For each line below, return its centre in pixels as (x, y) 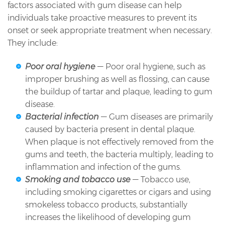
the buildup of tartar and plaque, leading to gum (119, 92)
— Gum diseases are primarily (157, 117)
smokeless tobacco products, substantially (106, 205)
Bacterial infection (63, 117)
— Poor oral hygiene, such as (151, 67)
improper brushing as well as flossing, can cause (117, 79)
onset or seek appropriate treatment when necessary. (110, 30)
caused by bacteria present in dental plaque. (110, 130)
